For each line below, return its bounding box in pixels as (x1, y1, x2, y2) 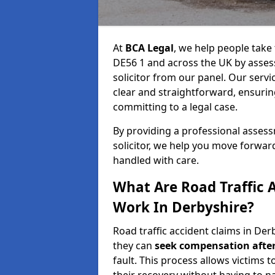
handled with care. (113, 153, 199, 167)
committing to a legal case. (113, 100, 238, 114)
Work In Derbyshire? (113, 198, 254, 217)
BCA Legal (125, 41, 174, 55)
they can (113, 239, 155, 252)
